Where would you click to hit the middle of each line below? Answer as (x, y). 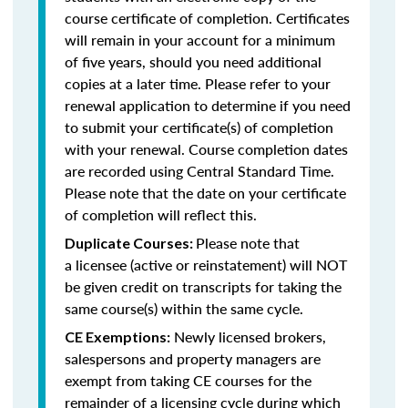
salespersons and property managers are (193, 358)
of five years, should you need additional (193, 61)
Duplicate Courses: (130, 243)
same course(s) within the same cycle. (184, 308)
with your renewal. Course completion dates (206, 149)
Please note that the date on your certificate (205, 193)
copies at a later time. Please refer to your (198, 83)
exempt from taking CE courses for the (188, 380)
